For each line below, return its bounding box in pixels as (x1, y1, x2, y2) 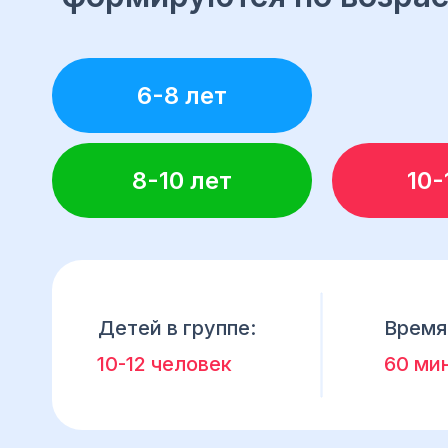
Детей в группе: (98, 316, 256, 340)
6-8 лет (137, 80, 227, 110)
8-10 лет (132, 165, 232, 195)
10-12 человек (97, 352, 232, 376)
